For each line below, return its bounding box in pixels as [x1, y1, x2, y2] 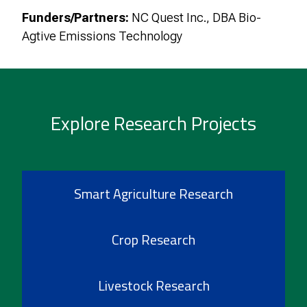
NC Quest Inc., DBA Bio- [129, 10, 261, 25]
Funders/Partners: [22, 10, 129, 25]
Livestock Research [97, 275, 210, 297]
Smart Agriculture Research [74, 183, 233, 205]
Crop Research [112, 229, 195, 251]
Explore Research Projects [51, 108, 256, 138]
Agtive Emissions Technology [22, 29, 182, 44]
